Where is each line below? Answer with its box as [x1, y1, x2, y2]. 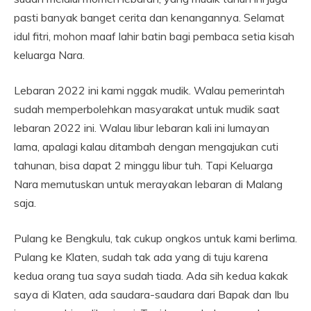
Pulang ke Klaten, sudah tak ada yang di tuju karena [14, 250, 268, 264]
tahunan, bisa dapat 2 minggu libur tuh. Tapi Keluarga [14, 158, 273, 173]
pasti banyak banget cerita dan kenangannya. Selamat [14, 10, 285, 25]
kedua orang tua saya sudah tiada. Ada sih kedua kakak [14, 269, 288, 283]
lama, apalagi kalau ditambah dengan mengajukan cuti [14, 140, 278, 154]
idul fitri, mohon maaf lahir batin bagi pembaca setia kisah [14, 29, 294, 44]
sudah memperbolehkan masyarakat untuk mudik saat [14, 102, 280, 117]
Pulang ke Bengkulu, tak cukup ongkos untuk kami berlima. [14, 231, 297, 246]
